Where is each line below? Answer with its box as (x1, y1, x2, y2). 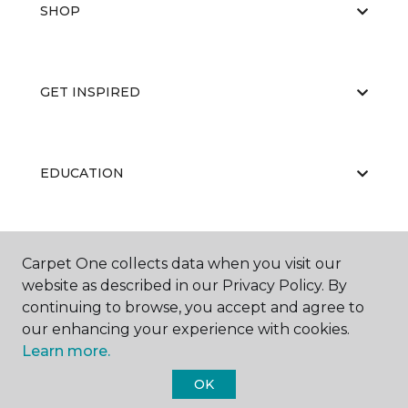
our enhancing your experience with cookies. (22, 321, 350, 338)
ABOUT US (40, 246, 111, 262)
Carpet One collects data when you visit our (22, 255, 342, 272)
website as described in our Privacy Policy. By (22, 277, 347, 294)
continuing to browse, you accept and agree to (22, 299, 364, 316)
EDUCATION (40, 165, 124, 181)
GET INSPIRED (40, 84, 140, 100)
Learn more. (22, 342, 110, 360)
